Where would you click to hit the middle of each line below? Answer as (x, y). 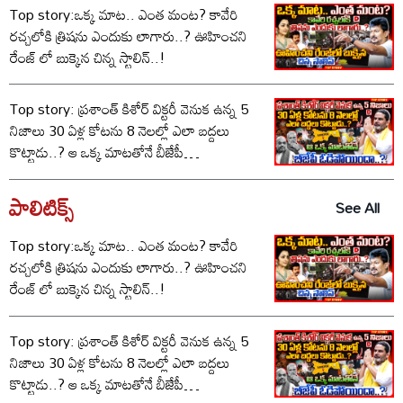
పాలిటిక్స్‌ (42, 208)
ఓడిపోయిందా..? (53, 174)
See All (358, 207)
